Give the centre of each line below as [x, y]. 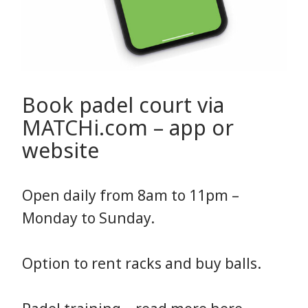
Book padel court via [123, 104]
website [60, 150]
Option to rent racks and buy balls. [142, 263]
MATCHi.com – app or [128, 127]
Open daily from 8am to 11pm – [131, 195]
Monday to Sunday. [88, 218]
